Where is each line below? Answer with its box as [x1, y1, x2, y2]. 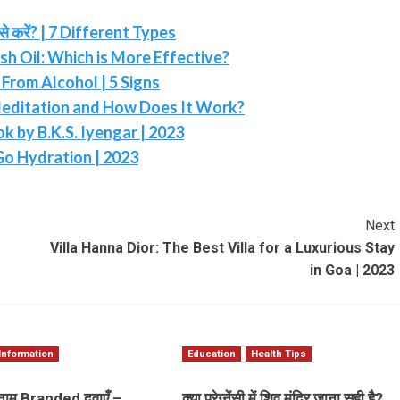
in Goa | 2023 [309, 262, 395, 279]
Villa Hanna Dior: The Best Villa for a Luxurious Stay [49, 239, 395, 256]
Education [187, 348, 236, 360]
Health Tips [250, 348, 306, 360]
